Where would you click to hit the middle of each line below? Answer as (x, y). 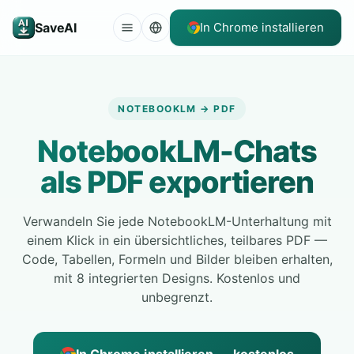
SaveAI (56, 27)
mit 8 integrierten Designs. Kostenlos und (177, 278)
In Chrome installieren (262, 27)
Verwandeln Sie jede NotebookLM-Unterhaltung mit (177, 221)
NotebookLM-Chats (177, 151)
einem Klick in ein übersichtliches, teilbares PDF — (177, 240)
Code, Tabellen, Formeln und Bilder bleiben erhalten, (177, 259)
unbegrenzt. (177, 297)
